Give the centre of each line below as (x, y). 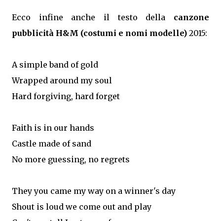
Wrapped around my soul (62, 80)
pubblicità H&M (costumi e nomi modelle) (99, 33)
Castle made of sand (52, 143)
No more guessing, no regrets (71, 159)
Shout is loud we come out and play (82, 206)
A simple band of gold (55, 64)
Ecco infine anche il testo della (93, 17)
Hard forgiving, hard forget (66, 96)
